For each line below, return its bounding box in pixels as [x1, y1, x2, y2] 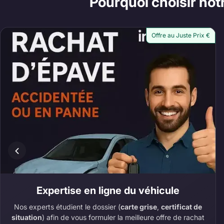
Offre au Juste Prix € [151, 31, 210, 39]
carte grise [120, 202, 157, 211]
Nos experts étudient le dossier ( [14, 202, 121, 211]
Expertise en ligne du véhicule [36, 184, 180, 196]
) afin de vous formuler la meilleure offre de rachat [42, 212, 205, 221]
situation [11, 212, 42, 221]
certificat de [161, 202, 202, 211]
